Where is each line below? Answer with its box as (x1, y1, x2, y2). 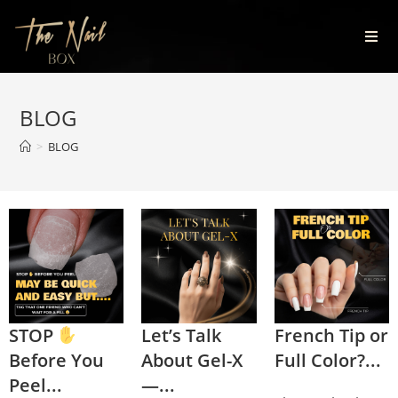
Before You (9, 348, 104, 373)
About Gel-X (141, 348, 243, 373)
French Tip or (274, 323, 388, 348)
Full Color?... (274, 348, 381, 373)
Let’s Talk (141, 323, 222, 348)
